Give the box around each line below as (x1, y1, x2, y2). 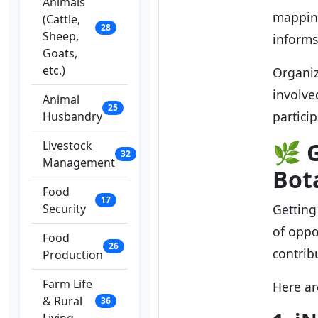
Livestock (43, 138, 92, 153)
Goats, (43, 45, 77, 61)
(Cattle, (43, 11, 80, 27)
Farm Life (43, 276, 92, 292)
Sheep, (43, 28, 79, 44)
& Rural (43, 293, 82, 309)
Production (43, 247, 103, 263)
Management (43, 155, 115, 170)
